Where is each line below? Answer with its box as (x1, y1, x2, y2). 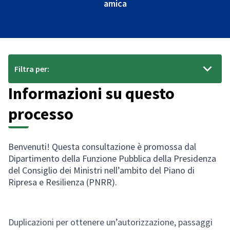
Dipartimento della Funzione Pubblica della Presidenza (8, 152, 216, 164)
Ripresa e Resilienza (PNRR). (8, 176, 117, 188)
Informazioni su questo (8, 83, 175, 104)
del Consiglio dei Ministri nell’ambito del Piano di (8, 164, 195, 176)
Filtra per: (14, 63, 49, 74)
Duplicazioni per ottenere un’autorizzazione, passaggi (8, 216, 213, 228)
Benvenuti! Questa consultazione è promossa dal (8, 140, 196, 152)
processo (8, 103, 73, 124)
